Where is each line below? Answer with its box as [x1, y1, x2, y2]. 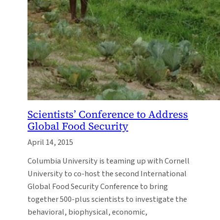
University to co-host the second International [27, 168, 187, 180]
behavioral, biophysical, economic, [27, 206, 147, 219]
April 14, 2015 [27, 136, 73, 148]
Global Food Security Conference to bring [27, 181, 168, 193]
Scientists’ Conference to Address [27, 107, 188, 121]
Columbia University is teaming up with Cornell [27, 155, 190, 167]
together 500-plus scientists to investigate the [27, 193, 187, 206]
